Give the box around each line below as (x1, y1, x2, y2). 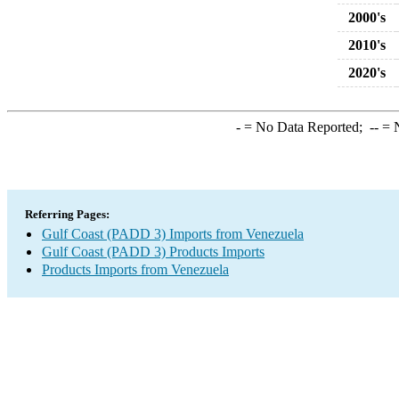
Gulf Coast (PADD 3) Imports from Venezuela (42, 226, 304, 241)
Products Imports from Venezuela (42, 262, 229, 277)
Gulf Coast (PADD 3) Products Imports (42, 244, 265, 259)
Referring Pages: (25, 208, 110, 221)
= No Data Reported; (240, 119, 370, 134)
